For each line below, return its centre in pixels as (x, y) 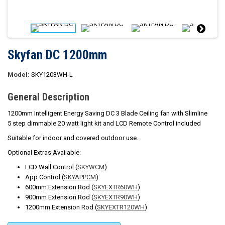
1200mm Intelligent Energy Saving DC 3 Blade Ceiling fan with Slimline (107, 113)
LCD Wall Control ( (51, 167)
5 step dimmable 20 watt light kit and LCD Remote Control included (104, 123)
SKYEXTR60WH (116, 187)
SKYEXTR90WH (116, 197)
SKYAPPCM (80, 177)
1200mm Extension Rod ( (61, 207)
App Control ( (44, 177)
